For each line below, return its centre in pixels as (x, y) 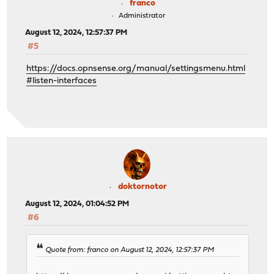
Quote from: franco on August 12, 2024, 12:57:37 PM (130, 250)
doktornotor (143, 187)
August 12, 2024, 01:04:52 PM (77, 204)
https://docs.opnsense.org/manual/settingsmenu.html (136, 69)
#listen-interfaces (62, 81)
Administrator (142, 16)
